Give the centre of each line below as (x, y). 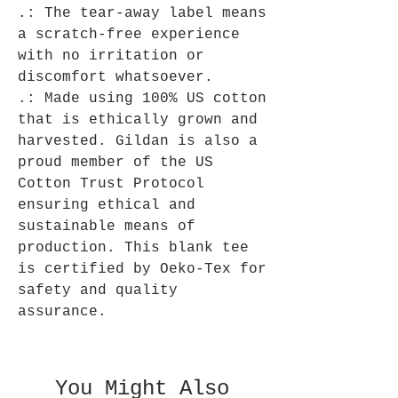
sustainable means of (107, 227)
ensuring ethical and (107, 206)
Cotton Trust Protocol (111, 184)
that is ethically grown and (138, 120)
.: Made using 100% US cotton (142, 99)
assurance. (62, 312)
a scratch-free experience (129, 35)
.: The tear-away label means (142, 14)
